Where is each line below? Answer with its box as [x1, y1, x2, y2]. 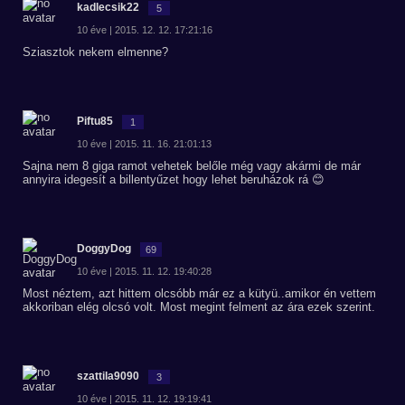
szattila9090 [77, 370, 139, 382]
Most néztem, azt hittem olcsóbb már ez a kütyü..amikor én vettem [23, 287, 376, 300]
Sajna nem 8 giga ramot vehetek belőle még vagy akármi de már [23, 159, 361, 173]
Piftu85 [77, 115, 113, 127]
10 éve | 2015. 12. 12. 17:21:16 [77, 24, 212, 35]
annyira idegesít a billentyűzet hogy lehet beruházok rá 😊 [23, 173, 325, 186]
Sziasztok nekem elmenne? [23, 45, 168, 59]
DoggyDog [77, 242, 131, 255]
